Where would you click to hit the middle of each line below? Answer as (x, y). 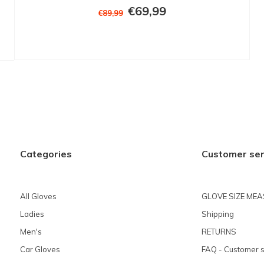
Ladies (32, 214)
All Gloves (38, 196)
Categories (46, 154)
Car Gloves (40, 249)
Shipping (217, 214)
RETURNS (219, 231)
